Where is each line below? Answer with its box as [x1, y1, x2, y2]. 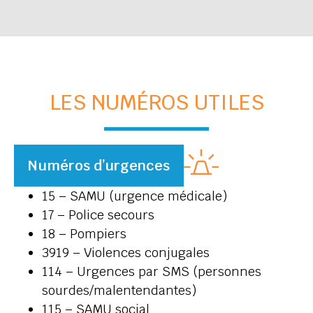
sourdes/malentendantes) [42, 282, 196, 299]
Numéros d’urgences [28, 156, 170, 175]
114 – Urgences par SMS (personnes [42, 263, 261, 280]
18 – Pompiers [42, 226, 126, 242]
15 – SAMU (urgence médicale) [42, 188, 227, 205]
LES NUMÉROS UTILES [49, 88, 264, 116]
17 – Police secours [42, 207, 154, 224]
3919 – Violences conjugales [42, 245, 210, 261]
